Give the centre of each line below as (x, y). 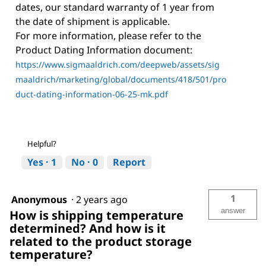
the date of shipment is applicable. (93, 22)
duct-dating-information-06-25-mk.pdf (92, 94)
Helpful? (42, 144)
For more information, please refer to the (108, 36)
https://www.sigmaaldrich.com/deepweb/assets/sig (118, 65)
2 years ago (104, 200)
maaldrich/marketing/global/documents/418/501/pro (121, 80)
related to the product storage (101, 242)
